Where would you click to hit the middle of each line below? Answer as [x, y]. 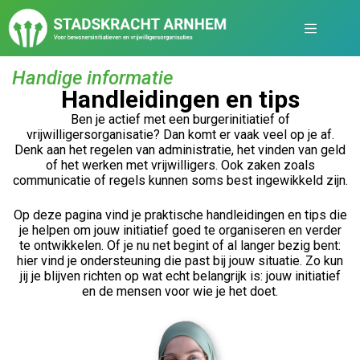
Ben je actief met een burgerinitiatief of [180, 119]
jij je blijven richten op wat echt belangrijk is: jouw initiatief [180, 276]
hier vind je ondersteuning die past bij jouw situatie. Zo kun [180, 261]
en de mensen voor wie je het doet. [180, 291]
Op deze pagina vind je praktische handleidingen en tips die [180, 215]
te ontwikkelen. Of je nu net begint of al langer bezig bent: [180, 245]
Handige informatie [92, 78]
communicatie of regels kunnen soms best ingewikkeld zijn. [180, 180]
